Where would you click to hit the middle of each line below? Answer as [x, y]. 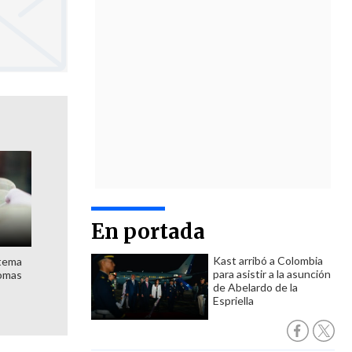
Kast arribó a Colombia [268, 260]
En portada [148, 231]
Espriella [233, 301]
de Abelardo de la [255, 287]
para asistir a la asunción [272, 274]
